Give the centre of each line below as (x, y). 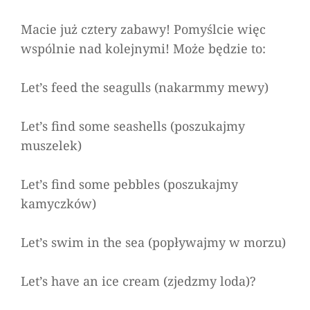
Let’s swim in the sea (83, 243)
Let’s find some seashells (94, 126)
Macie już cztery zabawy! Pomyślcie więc (143, 29)
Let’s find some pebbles (90, 184)
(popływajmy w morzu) (215, 243)
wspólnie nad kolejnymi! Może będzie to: (143, 49)
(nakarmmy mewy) (210, 88)
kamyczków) (58, 204)
